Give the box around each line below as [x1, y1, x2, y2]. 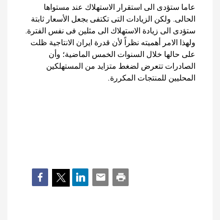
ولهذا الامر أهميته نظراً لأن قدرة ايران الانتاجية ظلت [30, 39, 195, 47]
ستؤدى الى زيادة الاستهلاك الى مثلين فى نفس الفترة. [25, 27, 195, 35]
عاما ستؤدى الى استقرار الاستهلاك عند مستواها [44, 4, 195, 11]
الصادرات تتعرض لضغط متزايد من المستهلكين [46, 63, 195, 70]
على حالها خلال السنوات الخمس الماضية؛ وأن [49, 51, 195, 58]
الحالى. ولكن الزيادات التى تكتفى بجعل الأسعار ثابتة [31, 16, 195, 23]
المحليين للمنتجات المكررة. [108, 75, 195, 82]
